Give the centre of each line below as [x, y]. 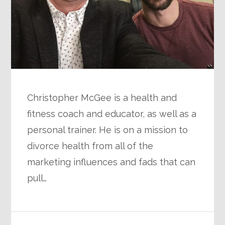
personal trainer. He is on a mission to [108, 130]
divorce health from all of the [90, 146]
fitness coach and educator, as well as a [112, 114]
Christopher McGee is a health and [102, 97]
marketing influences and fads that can [111, 162]
